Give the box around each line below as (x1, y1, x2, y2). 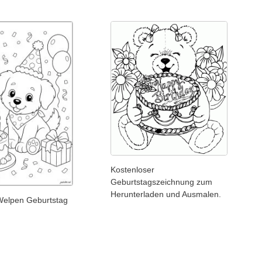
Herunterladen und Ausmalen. (111, 189, 222, 199)
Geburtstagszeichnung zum (111, 177, 213, 187)
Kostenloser (111, 164, 155, 174)
